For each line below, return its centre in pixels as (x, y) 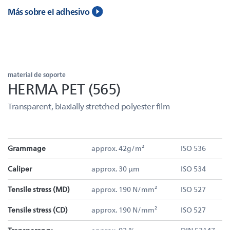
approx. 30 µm (116, 169)
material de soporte (37, 74)
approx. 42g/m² (118, 148)
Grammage (27, 148)
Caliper (20, 169)
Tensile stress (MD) (39, 189)
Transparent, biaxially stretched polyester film (89, 106)
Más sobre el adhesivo (49, 12)
